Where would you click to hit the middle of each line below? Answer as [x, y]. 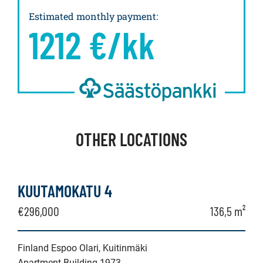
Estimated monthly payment [92, 16]
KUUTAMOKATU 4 [65, 191]
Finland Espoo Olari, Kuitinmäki [82, 248]
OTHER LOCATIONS [131, 139]
